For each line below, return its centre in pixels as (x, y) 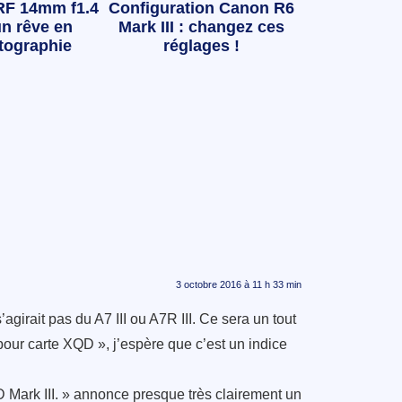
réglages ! (201, 46)
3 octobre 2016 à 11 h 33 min (239, 285)
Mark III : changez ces (201, 27)
